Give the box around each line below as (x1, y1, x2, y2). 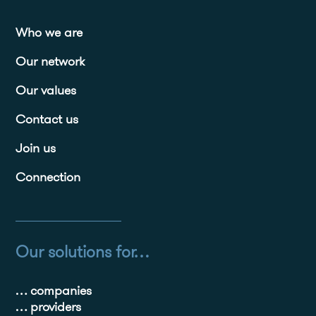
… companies (16, 281, 92, 298)
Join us (16, 139, 56, 156)
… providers (16, 298, 82, 315)
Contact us (16, 110, 79, 127)
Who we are (16, 23, 83, 40)
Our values (16, 81, 77, 98)
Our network (16, 52, 85, 69)
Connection (16, 168, 81, 185)
